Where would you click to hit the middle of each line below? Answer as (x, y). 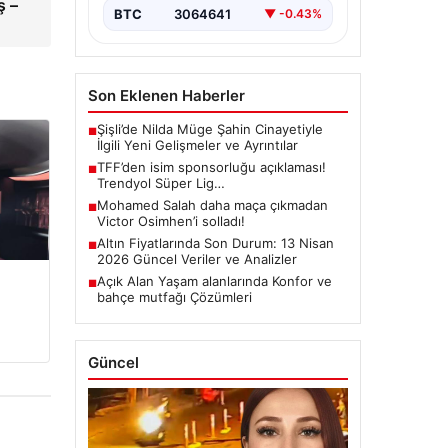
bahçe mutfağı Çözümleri (174, 296)
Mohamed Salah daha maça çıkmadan (212, 204)
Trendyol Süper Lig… (160, 182)
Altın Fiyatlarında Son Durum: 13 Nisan (215, 242)
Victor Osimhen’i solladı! (170, 220)
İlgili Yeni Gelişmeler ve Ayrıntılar (197, 144)
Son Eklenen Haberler (166, 95)
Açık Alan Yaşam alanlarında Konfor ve (214, 280)
